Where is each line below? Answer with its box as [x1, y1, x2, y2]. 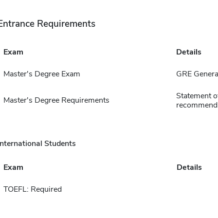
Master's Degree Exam [3, 69, 80, 79]
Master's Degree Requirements [3, 95, 109, 106]
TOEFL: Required [3, 184, 62, 195]
